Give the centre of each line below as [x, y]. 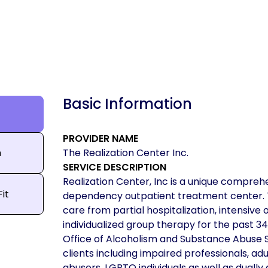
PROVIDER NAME [100, 138]
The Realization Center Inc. [125, 153]
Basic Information [127, 104]
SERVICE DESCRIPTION [114, 167]
